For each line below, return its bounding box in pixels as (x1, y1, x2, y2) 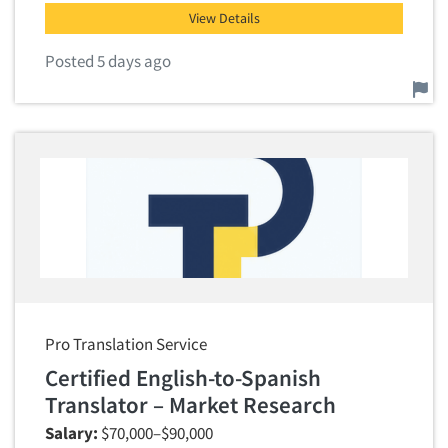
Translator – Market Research (45, 390, 336, 419)
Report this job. (44, 72, 150, 94)
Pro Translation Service (45, 333, 207, 355)
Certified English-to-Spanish (45, 363, 321, 392)
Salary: (45, 422, 98, 444)
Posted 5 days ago (45, 50, 171, 72)
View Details (188, 9, 260, 27)
